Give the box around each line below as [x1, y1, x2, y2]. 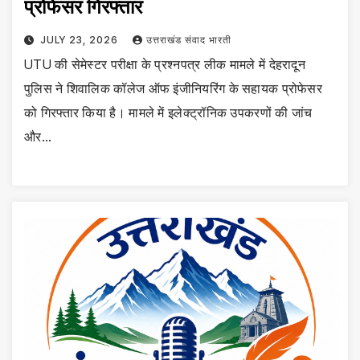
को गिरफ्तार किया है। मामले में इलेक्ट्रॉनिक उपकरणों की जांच [24, 104, 313, 121]
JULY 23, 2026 [39, 34, 121, 47]
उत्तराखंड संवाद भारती [145, 34, 231, 47]
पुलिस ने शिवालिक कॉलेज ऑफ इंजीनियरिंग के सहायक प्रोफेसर [24, 80, 323, 97]
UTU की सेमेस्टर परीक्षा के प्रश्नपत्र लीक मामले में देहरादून [24, 56, 305, 73]
